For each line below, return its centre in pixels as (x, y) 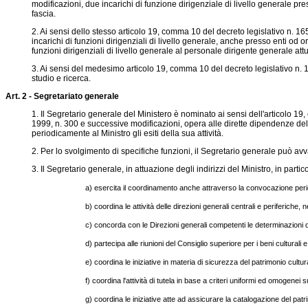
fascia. (43, 14)
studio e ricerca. (61, 78)
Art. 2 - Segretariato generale (62, 96)
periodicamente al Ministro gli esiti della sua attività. (127, 133)
